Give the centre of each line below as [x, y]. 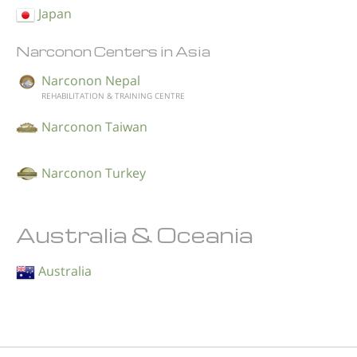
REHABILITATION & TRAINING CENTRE [113, 96]
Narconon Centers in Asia [113, 51]
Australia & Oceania [135, 234]
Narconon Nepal [91, 80]
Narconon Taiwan [94, 126]
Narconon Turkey [94, 173]
